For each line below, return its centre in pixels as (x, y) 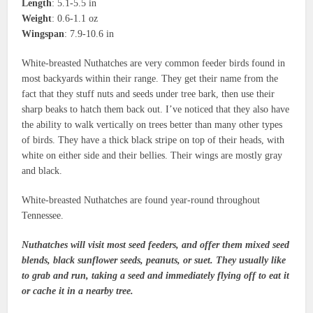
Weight (37, 18)
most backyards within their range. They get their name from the (150, 78)
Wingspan (43, 34)
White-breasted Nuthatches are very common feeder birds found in (154, 63)
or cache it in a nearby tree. (78, 291)
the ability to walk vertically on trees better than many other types (152, 124)
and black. (42, 170)
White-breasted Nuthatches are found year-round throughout (141, 200)
